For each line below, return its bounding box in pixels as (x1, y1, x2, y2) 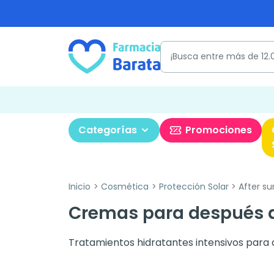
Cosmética (100, 180, 149, 193)
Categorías (78, 123, 137, 137)
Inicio (68, 180, 91, 193)
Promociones (185, 123, 252, 137)
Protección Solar (158, 180, 229, 193)
